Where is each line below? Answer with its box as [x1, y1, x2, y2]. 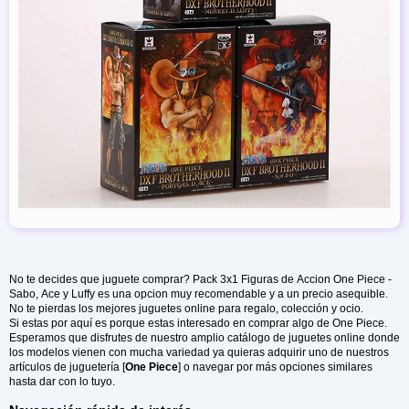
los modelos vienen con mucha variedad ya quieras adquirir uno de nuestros [9, 345, 389, 359]
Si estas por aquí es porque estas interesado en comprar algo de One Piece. [9, 316, 387, 330]
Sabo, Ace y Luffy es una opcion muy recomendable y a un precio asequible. [9, 287, 388, 300]
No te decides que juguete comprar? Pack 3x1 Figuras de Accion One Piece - [9, 272, 392, 286]
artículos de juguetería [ [9, 360, 125, 373]
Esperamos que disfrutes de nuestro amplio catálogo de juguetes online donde [9, 330, 135, 344]
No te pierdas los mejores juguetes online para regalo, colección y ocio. [9, 301, 363, 315]
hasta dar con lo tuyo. [9, 374, 115, 388]
